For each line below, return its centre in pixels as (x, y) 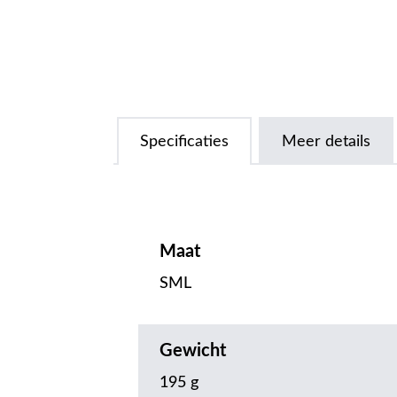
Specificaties (184, 141)
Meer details (326, 141)
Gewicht (193, 350)
